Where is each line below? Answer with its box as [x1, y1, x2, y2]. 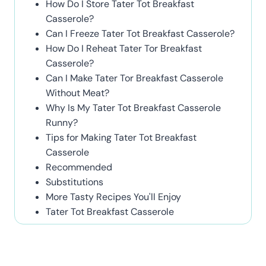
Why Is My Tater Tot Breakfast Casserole [46, 101, 221, 114]
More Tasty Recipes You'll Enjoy [46, 190, 181, 203]
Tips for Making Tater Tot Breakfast [46, 131, 197, 144]
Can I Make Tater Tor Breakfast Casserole [46, 71, 223, 84]
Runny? [46, 116, 78, 129]
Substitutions [46, 175, 103, 188]
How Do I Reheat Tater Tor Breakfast [46, 42, 202, 55]
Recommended [46, 160, 112, 173]
